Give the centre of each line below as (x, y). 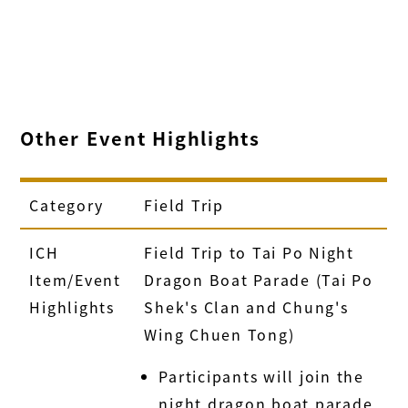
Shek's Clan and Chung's (246, 306)
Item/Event (75, 279)
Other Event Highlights (140, 138)
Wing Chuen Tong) (219, 334)
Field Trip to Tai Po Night (249, 252)
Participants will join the (261, 376)
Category (66, 204)
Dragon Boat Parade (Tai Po (259, 279)
